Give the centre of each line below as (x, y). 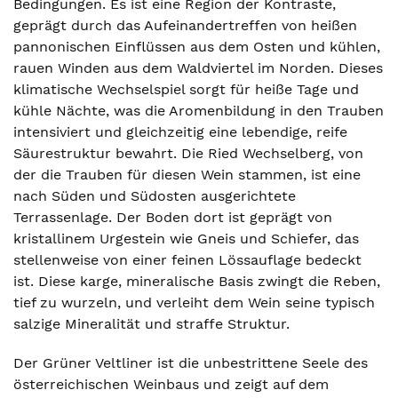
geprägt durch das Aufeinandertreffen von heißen (185, 25)
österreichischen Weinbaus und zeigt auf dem (171, 384)
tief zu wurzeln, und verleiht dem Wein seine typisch (194, 302)
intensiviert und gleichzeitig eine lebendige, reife (180, 132)
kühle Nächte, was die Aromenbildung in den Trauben (199, 111)
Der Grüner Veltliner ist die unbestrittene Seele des (191, 363)
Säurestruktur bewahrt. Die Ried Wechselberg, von (188, 153)
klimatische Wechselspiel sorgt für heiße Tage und (186, 89)
